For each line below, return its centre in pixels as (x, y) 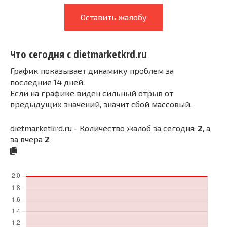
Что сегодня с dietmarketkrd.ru (79, 54)
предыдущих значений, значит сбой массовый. (101, 104)
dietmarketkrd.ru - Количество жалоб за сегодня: (104, 128)
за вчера (27, 139)
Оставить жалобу (113, 17)
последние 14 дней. (47, 82)
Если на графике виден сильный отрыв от (92, 93)
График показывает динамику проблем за (92, 70)
